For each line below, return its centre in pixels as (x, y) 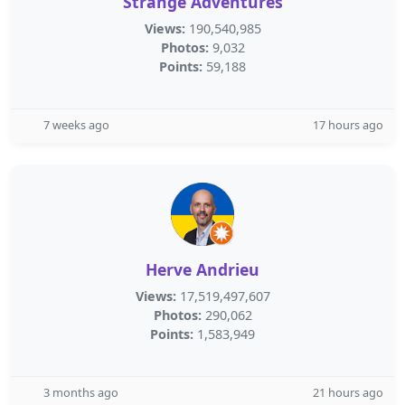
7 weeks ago (76, 125)
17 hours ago (348, 125)
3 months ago (81, 392)
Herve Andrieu (202, 269)
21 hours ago (348, 392)
